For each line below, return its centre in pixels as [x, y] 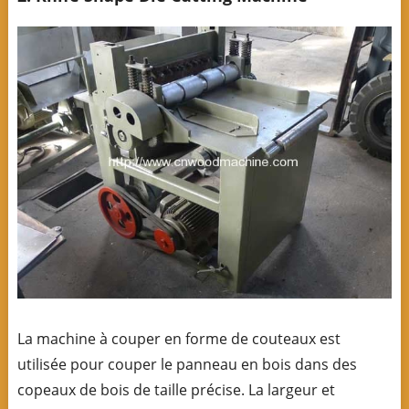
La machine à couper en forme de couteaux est [178, 338]
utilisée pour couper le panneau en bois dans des [187, 364]
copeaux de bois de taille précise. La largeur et [176, 389]
